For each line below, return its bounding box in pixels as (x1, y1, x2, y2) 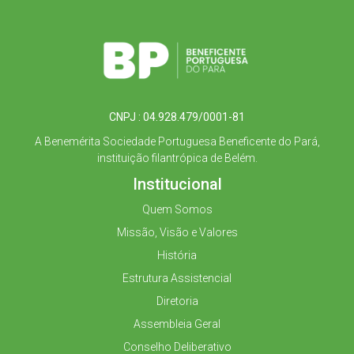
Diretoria (156, 295, 198, 308)
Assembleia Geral (134, 318, 220, 331)
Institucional (132, 175, 222, 194)
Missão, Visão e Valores (116, 226, 238, 239)
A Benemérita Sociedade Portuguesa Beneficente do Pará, (34, 135, 320, 149)
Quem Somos (141, 203, 213, 217)
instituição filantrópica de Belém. (96, 152, 258, 165)
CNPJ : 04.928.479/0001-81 (109, 111, 245, 124)
